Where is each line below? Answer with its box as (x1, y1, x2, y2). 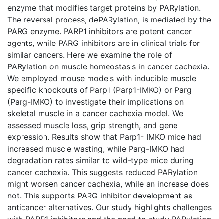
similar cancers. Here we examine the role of (7, 49, 172, 60)
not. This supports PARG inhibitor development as (7, 190, 192, 200)
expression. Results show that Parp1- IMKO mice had (7, 131, 201, 142)
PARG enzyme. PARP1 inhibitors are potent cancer (7, 26, 192, 36)
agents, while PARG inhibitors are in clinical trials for (7, 38, 200, 48)
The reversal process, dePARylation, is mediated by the (7, 14, 211, 24)
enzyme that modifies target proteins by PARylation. (7, 2, 201, 13)
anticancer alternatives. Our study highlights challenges (7, 202, 212, 212)
